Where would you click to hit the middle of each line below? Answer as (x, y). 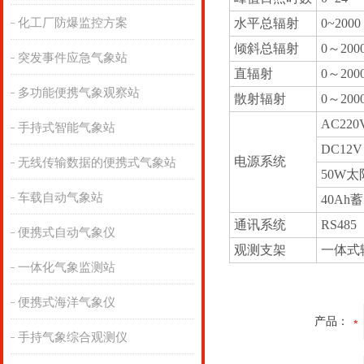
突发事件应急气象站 (72, 58)
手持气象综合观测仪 (72, 337)
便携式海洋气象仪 (66, 302)
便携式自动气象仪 (66, 232)
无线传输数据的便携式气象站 (97, 162)
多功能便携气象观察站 (78, 93)
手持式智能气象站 (66, 128)
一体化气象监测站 (66, 267)
